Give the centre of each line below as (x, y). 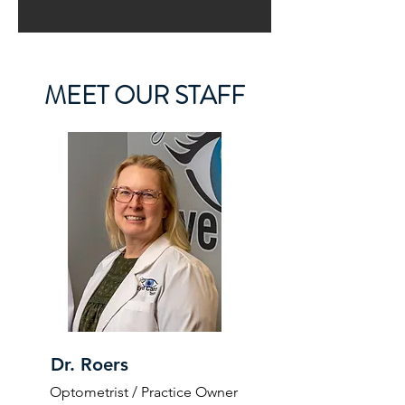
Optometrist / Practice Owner (144, 392)
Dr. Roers (89, 364)
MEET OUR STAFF (145, 96)
